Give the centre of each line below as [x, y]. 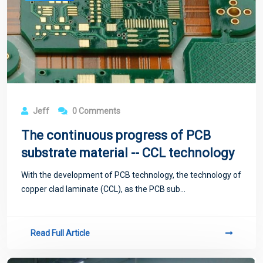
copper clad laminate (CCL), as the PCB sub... [103, 189]
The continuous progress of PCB [116, 136]
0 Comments [95, 111]
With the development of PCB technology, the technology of [131, 175]
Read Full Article [60, 233]
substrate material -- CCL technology [128, 153]
